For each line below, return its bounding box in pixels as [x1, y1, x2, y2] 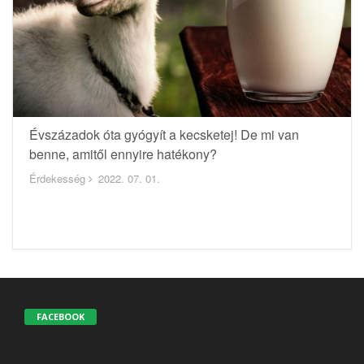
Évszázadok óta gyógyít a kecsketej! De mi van [29, 124, 299, 144]
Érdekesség [29, 170, 85, 186]
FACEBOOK [37, 310, 84, 323]
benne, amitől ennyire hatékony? [29, 144, 217, 163]
